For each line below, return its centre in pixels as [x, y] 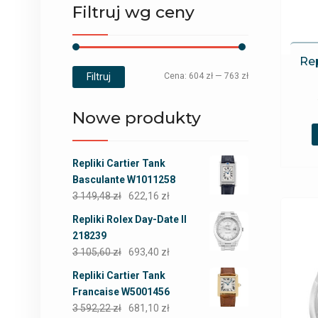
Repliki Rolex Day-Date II [130, 219]
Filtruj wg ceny [133, 12]
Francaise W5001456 [121, 292]
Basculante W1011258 [124, 180]
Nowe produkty [137, 118]
